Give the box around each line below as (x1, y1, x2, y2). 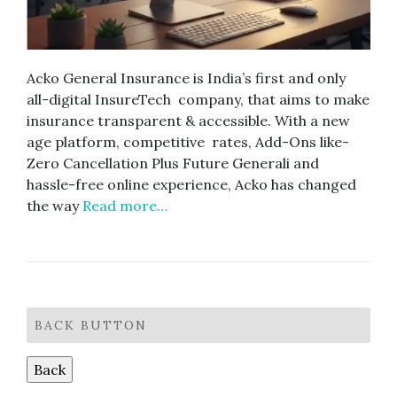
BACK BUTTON (35, 317, 147, 334)
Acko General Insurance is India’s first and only (27, 69, 346, 88)
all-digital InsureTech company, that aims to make (27, 90, 370, 109)
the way (27, 197, 82, 215)
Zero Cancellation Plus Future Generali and (27, 154, 319, 173)
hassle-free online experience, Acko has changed (27, 175, 356, 194)
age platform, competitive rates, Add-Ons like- (27, 133, 349, 152)
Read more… (82, 197, 167, 215)
